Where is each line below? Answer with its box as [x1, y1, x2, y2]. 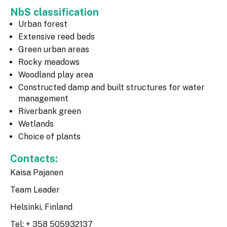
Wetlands [18, 119, 54, 129]
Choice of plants [18, 132, 81, 142]
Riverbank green [18, 106, 81, 117]
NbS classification [10, 6, 101, 19]
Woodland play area [18, 70, 93, 80]
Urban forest [18, 19, 67, 29]
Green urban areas [18, 45, 89, 55]
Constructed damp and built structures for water [18, 83, 205, 93]
